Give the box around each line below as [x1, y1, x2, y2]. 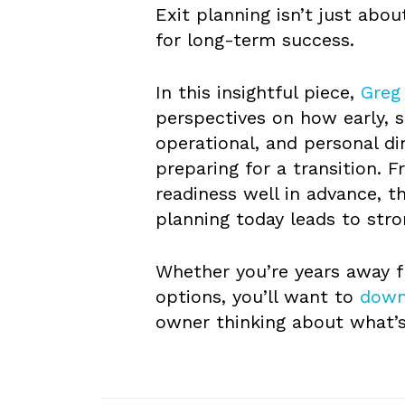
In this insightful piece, [155, 80, 361, 103]
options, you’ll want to [155, 285, 360, 307]
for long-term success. [155, 28, 354, 51]
